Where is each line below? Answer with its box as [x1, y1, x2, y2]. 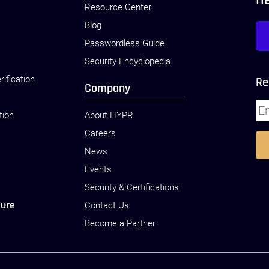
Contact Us [85, 200, 130, 211]
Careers [85, 128, 116, 139]
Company [85, 80, 131, 96]
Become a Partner [85, 218, 156, 229]
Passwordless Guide [85, 38, 165, 49]
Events [85, 164, 112, 175]
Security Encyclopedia [85, 56, 171, 67]
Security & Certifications [85, 182, 180, 193]
